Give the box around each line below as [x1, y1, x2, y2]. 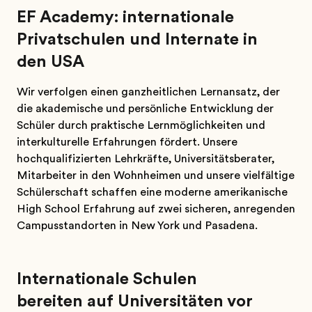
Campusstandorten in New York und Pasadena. [17, 219, 258, 232]
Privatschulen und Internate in [17, 29, 258, 49]
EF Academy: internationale [17, 7, 234, 26]
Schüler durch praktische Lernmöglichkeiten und [17, 119, 265, 132]
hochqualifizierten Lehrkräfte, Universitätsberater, [17, 153, 274, 165]
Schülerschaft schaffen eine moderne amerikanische [17, 186, 288, 198]
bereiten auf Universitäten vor [17, 291, 253, 311]
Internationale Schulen [17, 269, 197, 288]
